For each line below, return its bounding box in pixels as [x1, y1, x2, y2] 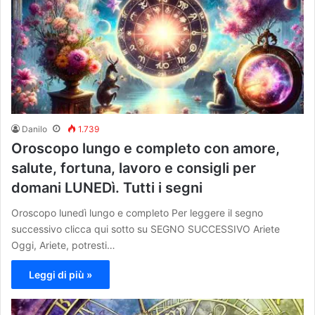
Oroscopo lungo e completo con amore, [11, 139, 280, 157]
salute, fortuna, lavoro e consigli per [11, 159, 256, 176]
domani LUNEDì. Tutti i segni [11, 179, 202, 196]
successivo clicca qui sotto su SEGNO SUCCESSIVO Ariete [11, 222, 280, 235]
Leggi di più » [29, 268, 92, 281]
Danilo [22, 123, 47, 134]
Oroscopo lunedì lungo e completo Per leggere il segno [11, 206, 263, 219]
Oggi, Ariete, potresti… [11, 238, 115, 251]
